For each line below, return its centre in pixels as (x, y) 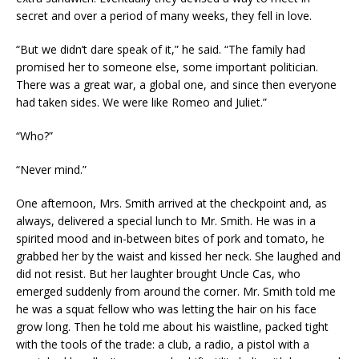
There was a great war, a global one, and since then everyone (176, 85)
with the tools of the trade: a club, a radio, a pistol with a (163, 344)
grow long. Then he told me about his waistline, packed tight (172, 327)
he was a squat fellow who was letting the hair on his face (166, 309)
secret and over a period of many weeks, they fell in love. (164, 16)
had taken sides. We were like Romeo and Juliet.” (141, 102)
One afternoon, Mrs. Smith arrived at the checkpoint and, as (171, 203)
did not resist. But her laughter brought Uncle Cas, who (158, 274)
